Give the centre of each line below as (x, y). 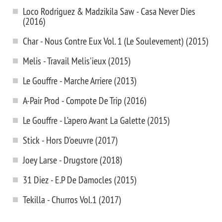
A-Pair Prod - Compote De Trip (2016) (85, 100)
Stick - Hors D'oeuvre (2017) (70, 140)
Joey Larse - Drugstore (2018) (73, 160)
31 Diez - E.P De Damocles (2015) (80, 180)
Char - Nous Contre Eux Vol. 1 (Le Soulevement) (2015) (116, 41)
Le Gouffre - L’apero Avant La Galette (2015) (96, 120)
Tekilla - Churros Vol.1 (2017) (72, 199)
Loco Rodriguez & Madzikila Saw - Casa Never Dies (109, 11)
